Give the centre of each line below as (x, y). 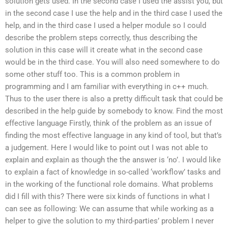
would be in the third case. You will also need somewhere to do (112, 62)
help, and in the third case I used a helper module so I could (106, 25)
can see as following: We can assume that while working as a (109, 208)
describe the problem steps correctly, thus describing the (101, 37)
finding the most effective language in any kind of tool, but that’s (113, 135)
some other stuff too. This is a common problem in (92, 74)
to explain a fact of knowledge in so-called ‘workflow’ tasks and (113, 172)
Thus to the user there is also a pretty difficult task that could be (114, 98)
